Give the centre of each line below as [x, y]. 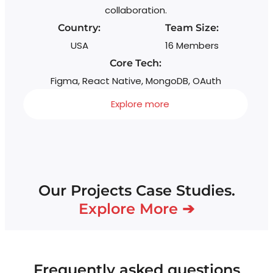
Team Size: [192, 28]
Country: [80, 28]
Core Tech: [136, 63]
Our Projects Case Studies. [136, 191]
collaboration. [136, 10]
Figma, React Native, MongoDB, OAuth [136, 81]
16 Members [192, 46]
